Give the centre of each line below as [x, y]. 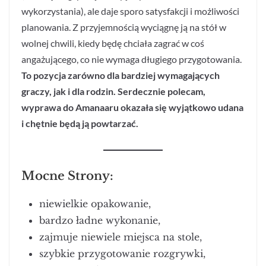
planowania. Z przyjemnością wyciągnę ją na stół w [124, 27]
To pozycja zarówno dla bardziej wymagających [121, 75]
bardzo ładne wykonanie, [100, 221]
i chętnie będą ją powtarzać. [80, 123]
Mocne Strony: [67, 176]
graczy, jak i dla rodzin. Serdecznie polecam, [113, 91]
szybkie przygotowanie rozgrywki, [122, 254]
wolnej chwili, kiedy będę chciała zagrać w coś [113, 43]
